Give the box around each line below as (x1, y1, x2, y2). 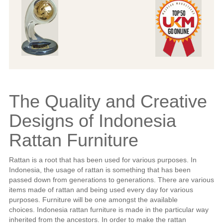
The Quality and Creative (8, 91, 207, 111)
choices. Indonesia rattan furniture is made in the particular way (8, 205, 209, 214)
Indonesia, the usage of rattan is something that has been (8, 165, 191, 174)
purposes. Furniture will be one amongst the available (8, 195, 178, 204)
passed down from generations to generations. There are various (8, 175, 214, 184)
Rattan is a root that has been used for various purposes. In (8, 155, 197, 164)
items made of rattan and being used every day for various (8, 185, 193, 194)
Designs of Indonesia (8, 110, 176, 131)
